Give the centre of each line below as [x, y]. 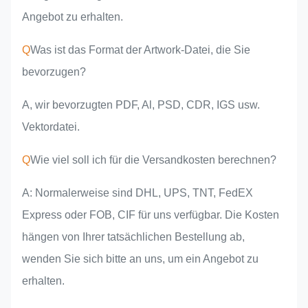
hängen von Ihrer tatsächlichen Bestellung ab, [133, 237]
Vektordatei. [51, 127]
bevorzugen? [54, 72]
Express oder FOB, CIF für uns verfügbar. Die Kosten [151, 215]
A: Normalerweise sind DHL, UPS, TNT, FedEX [137, 193]
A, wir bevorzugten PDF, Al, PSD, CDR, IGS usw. [141, 105]
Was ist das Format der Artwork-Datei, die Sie [140, 50]
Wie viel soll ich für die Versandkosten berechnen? [153, 160]
